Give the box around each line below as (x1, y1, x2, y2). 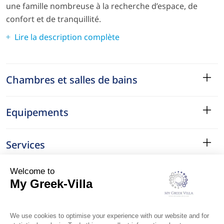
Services (6, 137, 45, 151)
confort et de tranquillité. (6, 13, 101, 24)
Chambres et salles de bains (6, 72, 137, 86)
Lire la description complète (14, 31, 119, 42)
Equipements (6, 105, 68, 119)
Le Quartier (6, 170, 60, 184)
